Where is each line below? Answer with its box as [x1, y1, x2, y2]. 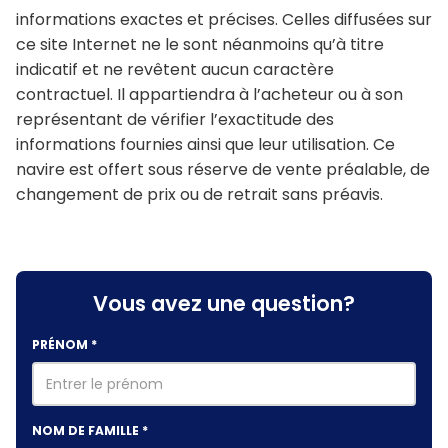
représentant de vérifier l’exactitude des [16, 107, 334, 131]
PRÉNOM [32, 335, 91, 353]
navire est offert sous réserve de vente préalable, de [16, 157, 430, 181]
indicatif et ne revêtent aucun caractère [16, 57, 334, 81]
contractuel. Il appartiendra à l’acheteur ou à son [16, 82, 403, 106]
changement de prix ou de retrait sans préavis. [16, 182, 383, 206]
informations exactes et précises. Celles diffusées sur [16, 7, 432, 31]
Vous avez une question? [93, 288, 355, 318]
